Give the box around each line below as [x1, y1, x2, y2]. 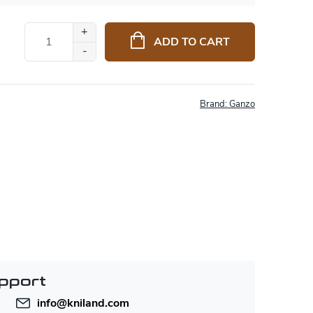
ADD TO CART [153, 34, 230, 50]
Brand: [200, 98, 229, 110]
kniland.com [67, 296, 129, 311]
